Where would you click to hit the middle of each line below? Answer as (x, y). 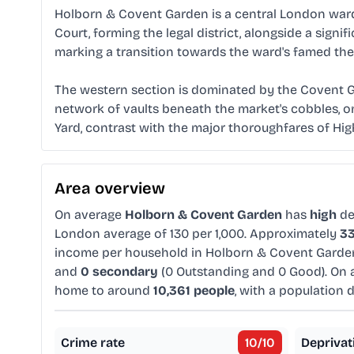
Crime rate (93, 343)
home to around (104, 291)
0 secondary (119, 272)
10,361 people (194, 291)
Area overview (110, 188)
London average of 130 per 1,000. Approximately (197, 234)
